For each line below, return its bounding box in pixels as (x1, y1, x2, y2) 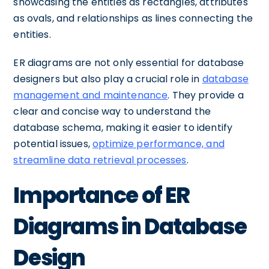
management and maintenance (13, 88, 168, 102)
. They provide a (168, 88, 244, 102)
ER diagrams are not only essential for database (13, 56, 244, 70)
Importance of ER (13, 180, 190, 211)
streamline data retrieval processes (13, 153, 187, 167)
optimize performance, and (92, 137, 225, 151)
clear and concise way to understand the (13, 104, 211, 118)
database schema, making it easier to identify (13, 121, 233, 134)
